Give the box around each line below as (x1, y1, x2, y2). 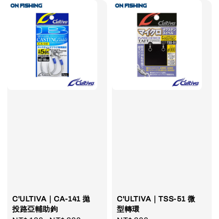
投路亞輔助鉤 (12, 205, 58, 214)
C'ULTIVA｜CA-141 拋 (12, 195, 90, 203)
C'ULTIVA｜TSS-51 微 (117, 195, 196, 203)
